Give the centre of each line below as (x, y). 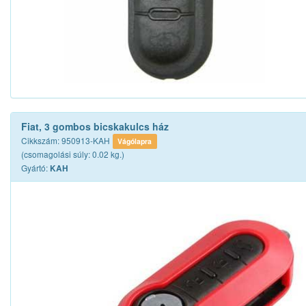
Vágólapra (135, 141)
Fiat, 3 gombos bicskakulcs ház (95, 126)
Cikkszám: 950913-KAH (66, 140)
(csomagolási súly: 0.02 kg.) (73, 154)
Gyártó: (36, 167)
